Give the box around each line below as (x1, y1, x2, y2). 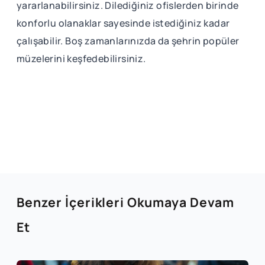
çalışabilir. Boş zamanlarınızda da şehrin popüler (17, 34, 240, 47)
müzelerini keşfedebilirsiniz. (17, 51, 148, 65)
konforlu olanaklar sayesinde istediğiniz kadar (17, 16, 230, 30)
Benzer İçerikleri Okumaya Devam (17, 193, 234, 211)
